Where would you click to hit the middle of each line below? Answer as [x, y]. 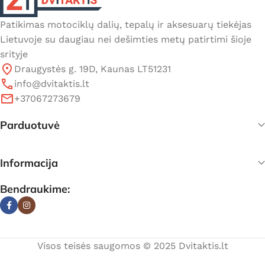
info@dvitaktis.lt [52, 84]
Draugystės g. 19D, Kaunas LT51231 [93, 69]
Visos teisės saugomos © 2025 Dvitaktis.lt [132, 246]
